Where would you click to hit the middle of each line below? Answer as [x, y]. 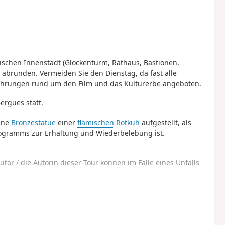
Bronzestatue [33, 122]
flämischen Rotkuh [108, 122]
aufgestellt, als [165, 122]
